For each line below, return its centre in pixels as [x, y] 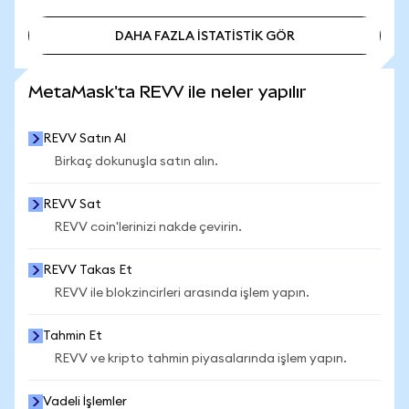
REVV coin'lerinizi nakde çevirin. [148, 227]
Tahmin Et [73, 336]
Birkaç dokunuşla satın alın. [136, 162]
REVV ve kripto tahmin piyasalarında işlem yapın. [200, 359]
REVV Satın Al [84, 139]
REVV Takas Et [88, 270]
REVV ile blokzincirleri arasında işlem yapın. [182, 293]
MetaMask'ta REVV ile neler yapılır [168, 92]
